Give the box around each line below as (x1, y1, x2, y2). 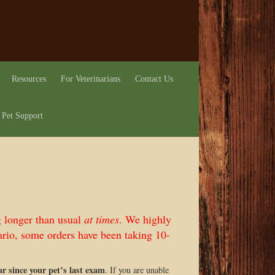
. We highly (118, 212, 171, 227)
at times (83, 212, 119, 227)
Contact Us (134, 74, 173, 83)
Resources (11, 74, 46, 83)
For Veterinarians (60, 74, 120, 83)
